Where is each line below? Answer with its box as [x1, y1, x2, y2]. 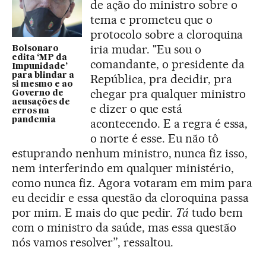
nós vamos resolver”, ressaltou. [12, 235, 174, 249]
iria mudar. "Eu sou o [90, 42, 201, 56]
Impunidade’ [12, 62, 68, 71]
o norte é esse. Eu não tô [90, 131, 218, 145]
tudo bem [189, 205, 243, 220]
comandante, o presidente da [90, 56, 245, 71]
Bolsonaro [12, 45, 59, 53]
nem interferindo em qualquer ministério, [12, 160, 235, 175]
